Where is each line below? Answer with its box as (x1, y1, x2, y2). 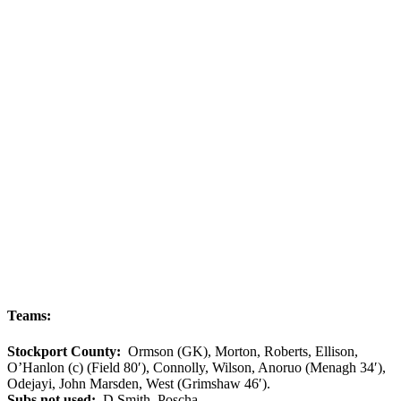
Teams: (7, 308, 51, 324)
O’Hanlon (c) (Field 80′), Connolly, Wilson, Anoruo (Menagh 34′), (7, 359, 386, 375)
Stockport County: (7, 343, 121, 359)
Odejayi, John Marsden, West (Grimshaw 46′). (7, 375, 270, 391)
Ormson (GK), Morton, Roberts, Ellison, (121, 343, 358, 359)
